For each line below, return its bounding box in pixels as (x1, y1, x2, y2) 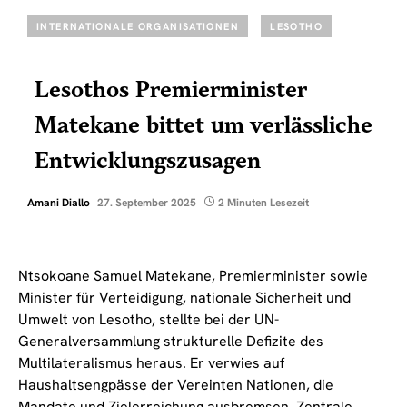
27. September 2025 (97, 194, 196, 210)
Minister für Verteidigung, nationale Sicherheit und (18, 287, 351, 307)
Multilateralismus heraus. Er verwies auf (18, 352, 284, 372)
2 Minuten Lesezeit (218, 194, 309, 210)
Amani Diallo (27, 194, 90, 210)
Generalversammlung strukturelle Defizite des (18, 331, 323, 351)
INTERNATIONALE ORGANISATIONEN (36, 19, 239, 33)
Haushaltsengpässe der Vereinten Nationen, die (18, 374, 333, 394)
